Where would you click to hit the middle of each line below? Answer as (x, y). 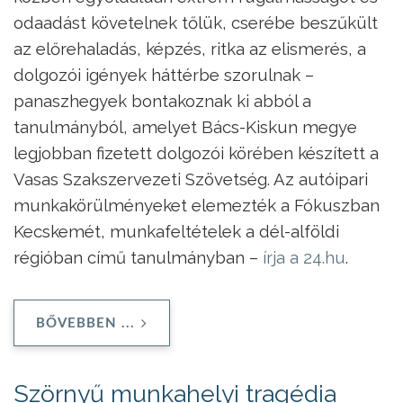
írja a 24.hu (304, 257)
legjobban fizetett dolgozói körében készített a (196, 152)
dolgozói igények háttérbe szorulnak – (164, 74)
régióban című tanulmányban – (138, 257)
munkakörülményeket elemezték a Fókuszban (197, 205)
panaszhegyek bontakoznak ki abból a (162, 100)
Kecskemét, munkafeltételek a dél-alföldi (176, 231)
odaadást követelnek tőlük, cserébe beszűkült (196, 22)
